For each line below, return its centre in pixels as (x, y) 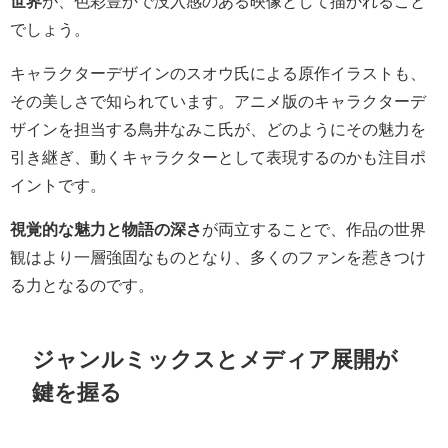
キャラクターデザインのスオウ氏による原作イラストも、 (218, 72)
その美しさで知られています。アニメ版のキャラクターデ (218, 100)
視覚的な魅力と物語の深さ (106, 228)
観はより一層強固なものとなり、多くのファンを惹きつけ (218, 256)
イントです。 (58, 184)
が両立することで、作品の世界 (314, 228)
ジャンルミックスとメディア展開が (215, 359)
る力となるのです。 (82, 284)
